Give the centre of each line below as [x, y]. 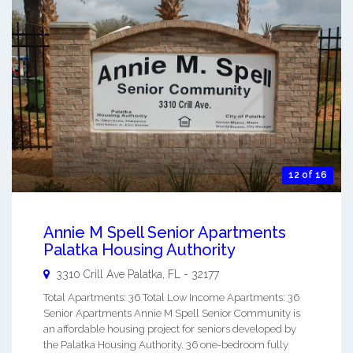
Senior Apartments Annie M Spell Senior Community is [172, 314]
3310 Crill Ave [90, 275]
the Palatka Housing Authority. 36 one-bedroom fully [166, 345]
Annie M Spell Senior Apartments [165, 233]
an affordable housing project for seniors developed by [170, 329]
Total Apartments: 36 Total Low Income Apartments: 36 [171, 298]
